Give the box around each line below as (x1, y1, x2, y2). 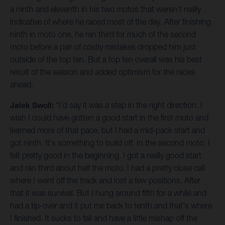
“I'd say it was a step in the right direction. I (56, 100, 202, 110)
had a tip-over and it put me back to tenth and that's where (10, 201, 212, 210)
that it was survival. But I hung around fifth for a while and (10, 188, 206, 198)
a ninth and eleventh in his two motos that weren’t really (10, 5, 201, 14)
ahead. (10, 80, 33, 89)
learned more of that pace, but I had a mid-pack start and (10, 126, 205, 135)
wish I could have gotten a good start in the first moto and (10, 113, 208, 123)
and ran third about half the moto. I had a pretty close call (10, 163, 205, 173)
